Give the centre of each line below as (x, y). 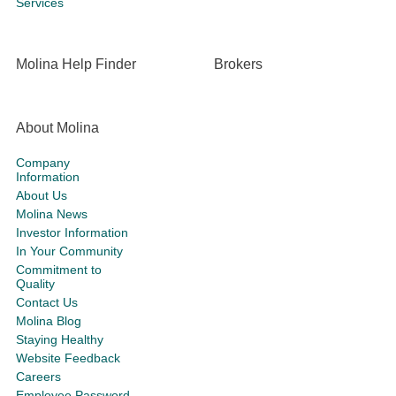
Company (43, 163)
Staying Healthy (60, 340)
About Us (42, 196)
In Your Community (69, 251)
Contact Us (47, 303)
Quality (35, 284)
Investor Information (72, 233)
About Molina (57, 128)
